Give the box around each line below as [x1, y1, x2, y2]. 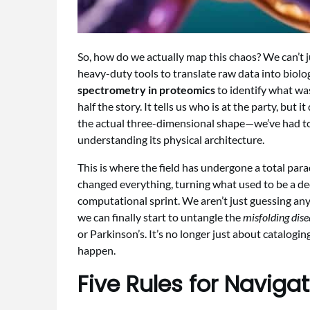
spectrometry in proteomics [77, 83, 215, 96]
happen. [77, 244, 116, 257]
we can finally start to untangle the [77, 210, 243, 224]
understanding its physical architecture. [77, 133, 264, 146]
